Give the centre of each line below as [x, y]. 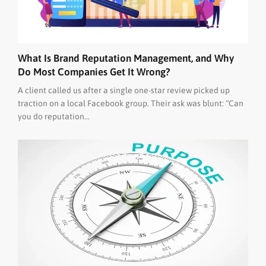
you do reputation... [54, 116]
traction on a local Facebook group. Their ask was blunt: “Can [131, 103]
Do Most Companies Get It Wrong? [94, 72]
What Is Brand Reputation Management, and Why [126, 58]
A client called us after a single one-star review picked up [124, 90]
